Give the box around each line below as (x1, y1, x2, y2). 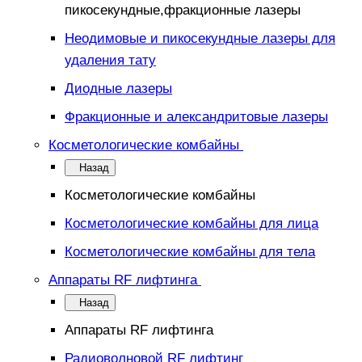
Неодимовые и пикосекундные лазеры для (65, 31, 335, 46)
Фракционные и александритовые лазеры (65, 109, 328, 124)
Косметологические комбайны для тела (65, 244, 315, 259)
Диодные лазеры (65, 81, 172, 96)
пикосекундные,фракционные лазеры (65, 2, 301, 18)
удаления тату (65, 53, 156, 68)
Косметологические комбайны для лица (65, 216, 318, 231)
